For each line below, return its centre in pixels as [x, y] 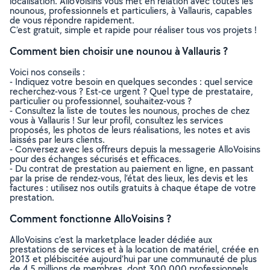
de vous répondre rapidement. [72, 20]
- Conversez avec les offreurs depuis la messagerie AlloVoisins [135, 149]
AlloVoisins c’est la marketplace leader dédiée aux [111, 240]
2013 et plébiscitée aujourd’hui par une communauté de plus [133, 259]
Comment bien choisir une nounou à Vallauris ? [119, 51]
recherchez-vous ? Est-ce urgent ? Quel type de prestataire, [131, 91]
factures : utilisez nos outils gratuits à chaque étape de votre [133, 188]
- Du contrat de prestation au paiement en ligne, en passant [132, 168]
